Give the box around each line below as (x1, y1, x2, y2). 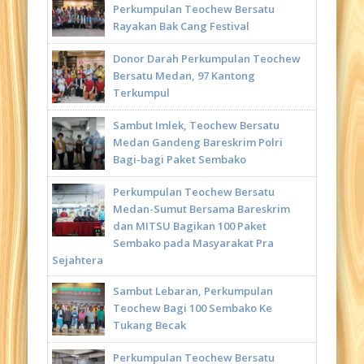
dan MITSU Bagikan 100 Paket (113, 219, 267, 234)
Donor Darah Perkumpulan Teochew (113, 51, 301, 67)
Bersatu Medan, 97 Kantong (113, 68, 256, 84)
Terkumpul (113, 85, 171, 101)
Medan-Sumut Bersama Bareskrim (113, 201, 291, 217)
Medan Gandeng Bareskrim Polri (113, 135, 284, 150)
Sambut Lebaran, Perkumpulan (113, 284, 274, 299)
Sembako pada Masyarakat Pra (113, 236, 275, 251)
